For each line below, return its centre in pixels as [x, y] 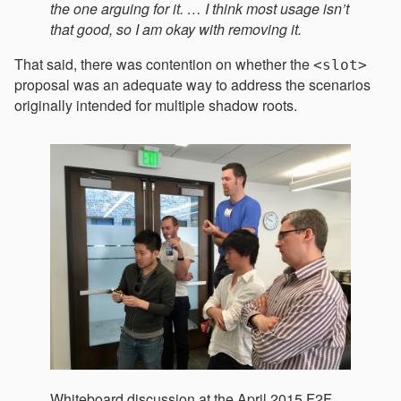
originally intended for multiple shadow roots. [156, 105]
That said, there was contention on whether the [164, 64]
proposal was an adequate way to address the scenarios [192, 84]
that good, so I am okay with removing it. [176, 29]
